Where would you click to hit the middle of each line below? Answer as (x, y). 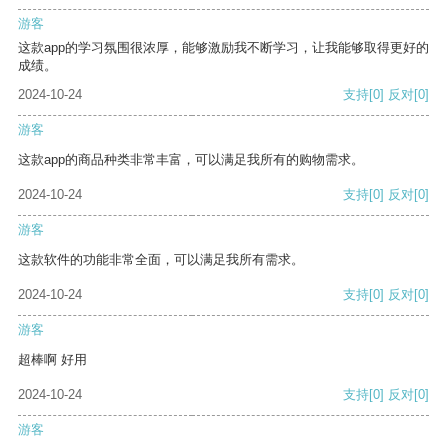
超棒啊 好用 (52, 360)
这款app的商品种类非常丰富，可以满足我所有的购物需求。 (191, 160)
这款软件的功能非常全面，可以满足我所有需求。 (161, 260)
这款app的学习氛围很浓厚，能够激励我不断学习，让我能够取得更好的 (223, 48)
